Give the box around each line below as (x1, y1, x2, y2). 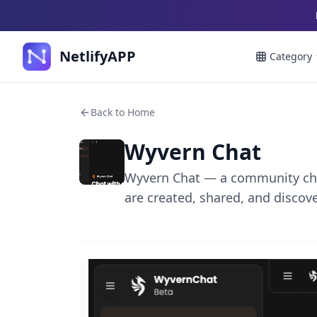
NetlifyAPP (59, 47, 136, 66)
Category (270, 50, 312, 63)
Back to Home (91, 105, 155, 119)
